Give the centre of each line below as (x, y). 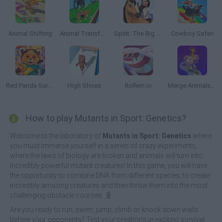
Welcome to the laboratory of (56, 136)
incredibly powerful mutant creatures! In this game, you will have (109, 166)
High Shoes (84, 85)
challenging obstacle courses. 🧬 (61, 195)
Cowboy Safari (192, 33)
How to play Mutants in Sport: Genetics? (106, 118)
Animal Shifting (30, 33)
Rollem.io (138, 85)
